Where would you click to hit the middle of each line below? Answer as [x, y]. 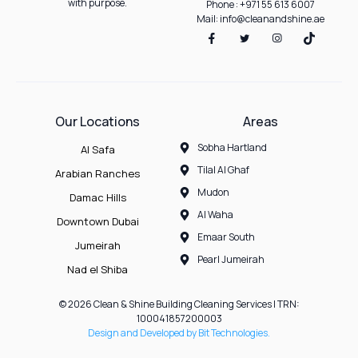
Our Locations [97, 122]
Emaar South [226, 237]
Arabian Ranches [97, 174]
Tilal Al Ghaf [223, 170]
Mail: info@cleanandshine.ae [261, 19]
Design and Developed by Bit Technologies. [179, 333]
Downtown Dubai [97, 222]
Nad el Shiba [97, 270]
